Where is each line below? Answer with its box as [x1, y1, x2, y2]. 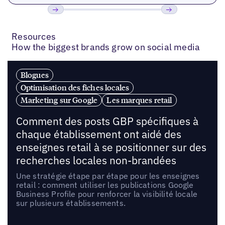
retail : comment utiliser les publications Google [16, 179, 194, 190]
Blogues [20, 69, 49, 80]
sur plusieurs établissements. [16, 197, 126, 208]
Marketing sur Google [20, 94, 98, 105]
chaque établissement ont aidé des [16, 127, 181, 141]
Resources [12, 31, 56, 43]
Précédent [47, 18, 88, 30]
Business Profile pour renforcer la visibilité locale [16, 188, 198, 199]
